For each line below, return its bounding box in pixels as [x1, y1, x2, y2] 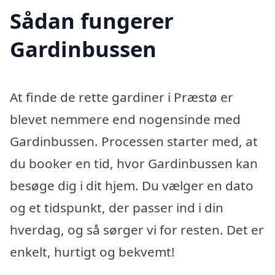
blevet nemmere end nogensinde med [10, 110, 241, 128]
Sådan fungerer [10, 6, 174, 35]
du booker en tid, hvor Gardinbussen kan [10, 154, 258, 172]
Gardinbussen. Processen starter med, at [10, 132, 258, 150]
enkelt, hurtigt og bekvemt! [10, 242, 175, 260]
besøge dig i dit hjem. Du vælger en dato [10, 176, 254, 194]
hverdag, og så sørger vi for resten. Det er [10, 220, 264, 238]
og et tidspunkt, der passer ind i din [10, 198, 223, 216]
